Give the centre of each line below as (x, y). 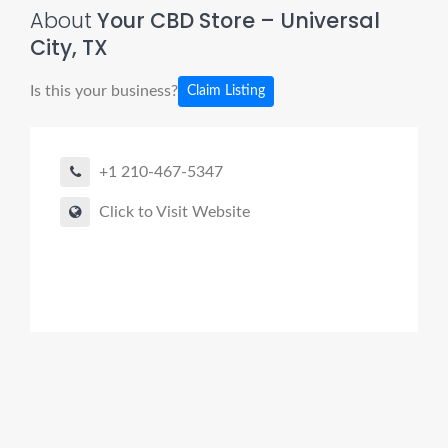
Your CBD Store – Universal (236, 20)
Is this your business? (104, 90)
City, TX (69, 47)
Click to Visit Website (174, 212)
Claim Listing (226, 91)
